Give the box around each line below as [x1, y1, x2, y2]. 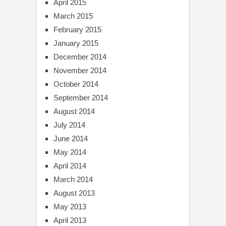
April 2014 [53, 161, 86, 170]
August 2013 [53, 188, 95, 197]
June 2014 [53, 134, 88, 143]
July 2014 [53, 120, 85, 129]
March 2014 [53, 175, 93, 184]
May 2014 [53, 147, 86, 156]
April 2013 [53, 215, 86, 224]
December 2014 [53, 52, 106, 61]
